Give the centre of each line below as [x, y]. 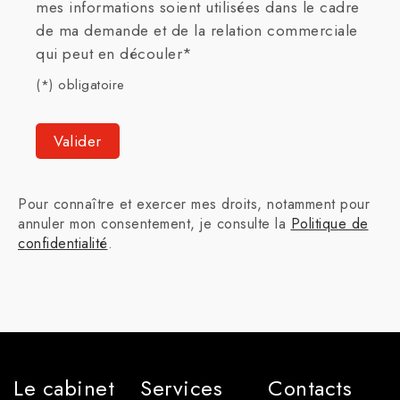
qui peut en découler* [114, 54]
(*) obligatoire [80, 85]
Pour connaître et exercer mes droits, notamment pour [194, 204]
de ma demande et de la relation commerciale [197, 30]
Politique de [329, 224]
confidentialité [63, 243]
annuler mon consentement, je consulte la [154, 224]
